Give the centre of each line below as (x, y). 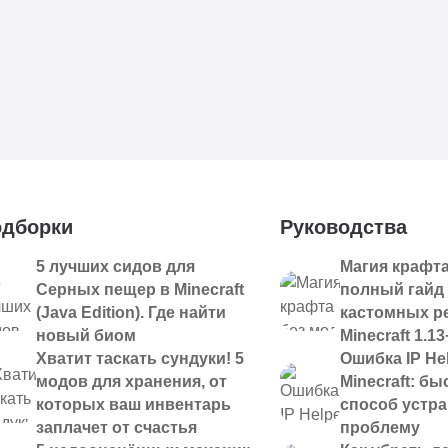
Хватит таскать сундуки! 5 (139, 358)
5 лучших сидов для (115, 266)
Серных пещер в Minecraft (139, 289)
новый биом (85, 335)
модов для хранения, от (131, 381)
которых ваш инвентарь (133, 404)
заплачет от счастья (116, 427)
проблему (380, 427)
